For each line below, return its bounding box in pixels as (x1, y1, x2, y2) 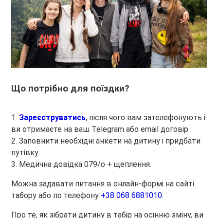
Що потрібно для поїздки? (11, 83, 129, 94)
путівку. (11, 147, 39, 157)
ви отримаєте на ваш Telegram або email (11, 124, 161, 134)
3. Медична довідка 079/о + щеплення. (11, 159, 151, 169)
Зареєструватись (19, 112, 86, 122)
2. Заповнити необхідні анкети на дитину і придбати (11, 136, 200, 145)
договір (161, 124, 188, 134)
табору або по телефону (11, 190, 101, 200)
